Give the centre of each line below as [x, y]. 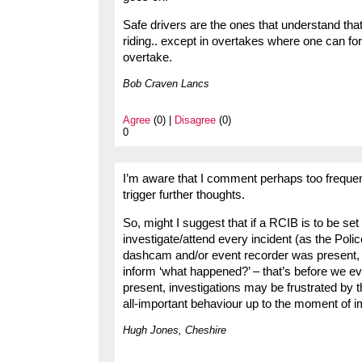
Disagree [195, 120]
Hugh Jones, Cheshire [175, 330]
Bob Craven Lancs [166, 83]
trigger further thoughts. [184, 194]
